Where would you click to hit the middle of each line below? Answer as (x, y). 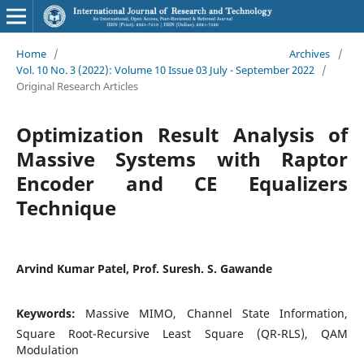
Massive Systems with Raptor (182, 158)
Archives (310, 53)
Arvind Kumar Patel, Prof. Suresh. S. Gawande (144, 268)
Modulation (47, 349)
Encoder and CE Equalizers (182, 183)
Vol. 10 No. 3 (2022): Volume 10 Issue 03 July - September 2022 (165, 69)
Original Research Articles (77, 86)
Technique (66, 207)
